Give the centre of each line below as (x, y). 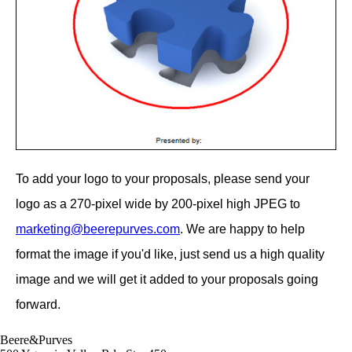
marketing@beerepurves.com (98, 229)
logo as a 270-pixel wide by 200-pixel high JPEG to (158, 203)
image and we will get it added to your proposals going (167, 279)
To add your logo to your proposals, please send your (163, 178)
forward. (38, 304)
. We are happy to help (242, 229)
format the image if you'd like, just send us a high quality (170, 254)
